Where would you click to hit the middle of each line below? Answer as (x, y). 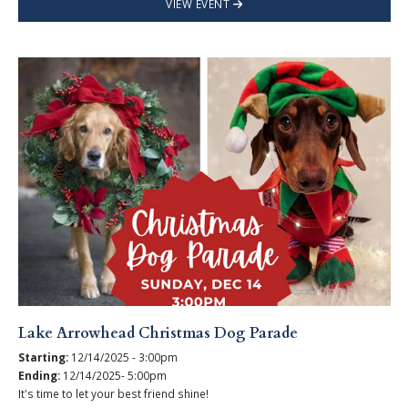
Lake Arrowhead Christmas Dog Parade (158, 334)
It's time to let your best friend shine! (113, 394)
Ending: (39, 376)
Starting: (43, 357)
